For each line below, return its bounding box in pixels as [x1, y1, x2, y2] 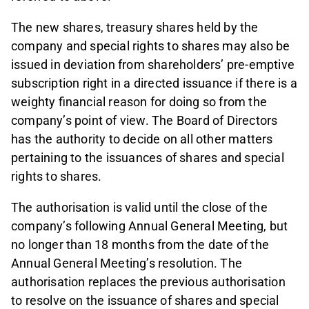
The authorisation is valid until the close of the [11, 200, 268, 215]
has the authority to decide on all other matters [11, 132, 273, 147]
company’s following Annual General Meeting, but [11, 219, 288, 234]
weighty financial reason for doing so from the [11, 94, 268, 110]
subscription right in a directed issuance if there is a [11, 76, 298, 91]
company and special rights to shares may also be [11, 39, 290, 54]
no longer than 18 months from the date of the [11, 237, 270, 252]
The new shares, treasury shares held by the [11, 20, 259, 35]
